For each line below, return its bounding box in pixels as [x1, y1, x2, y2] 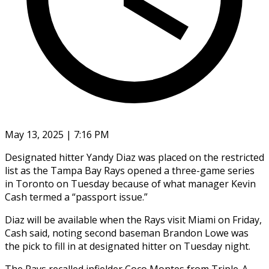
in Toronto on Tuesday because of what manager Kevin [5, 177, 256, 190]
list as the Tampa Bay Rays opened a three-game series [5, 163, 255, 177]
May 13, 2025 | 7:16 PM [5, 127, 109, 141]
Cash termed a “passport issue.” [5, 190, 148, 204]
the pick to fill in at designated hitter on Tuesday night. [5, 239, 250, 253]
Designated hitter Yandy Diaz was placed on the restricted [5, 150, 264, 164]
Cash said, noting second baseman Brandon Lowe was [5, 226, 249, 240]
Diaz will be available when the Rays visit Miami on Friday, [5, 213, 262, 226]
